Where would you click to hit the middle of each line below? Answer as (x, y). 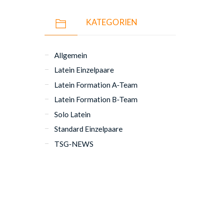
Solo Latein (73, 114)
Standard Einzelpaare (89, 129)
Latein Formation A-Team (96, 85)
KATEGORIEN (111, 22)
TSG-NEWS (74, 144)
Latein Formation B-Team (96, 100)
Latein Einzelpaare (84, 70)
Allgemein (71, 55)
